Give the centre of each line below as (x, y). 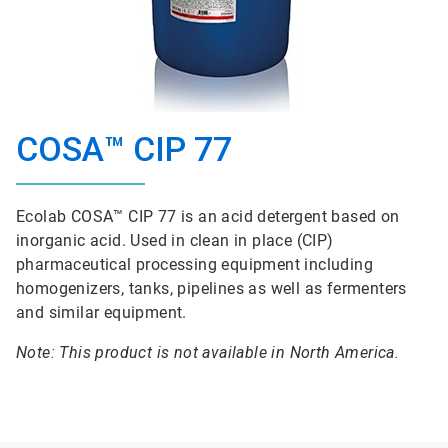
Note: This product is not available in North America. (208, 352)
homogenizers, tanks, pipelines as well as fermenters (211, 288)
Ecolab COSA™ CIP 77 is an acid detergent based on (208, 216)
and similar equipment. (101, 312)
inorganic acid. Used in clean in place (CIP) (175, 240)
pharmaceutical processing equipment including (194, 264)
